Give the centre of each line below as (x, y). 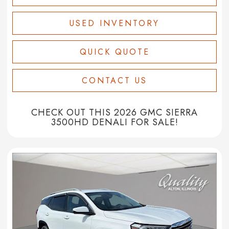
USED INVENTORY (114, 24)
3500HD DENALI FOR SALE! (114, 122)
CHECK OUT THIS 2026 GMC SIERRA (114, 113)
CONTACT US (114, 81)
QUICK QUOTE (114, 52)
